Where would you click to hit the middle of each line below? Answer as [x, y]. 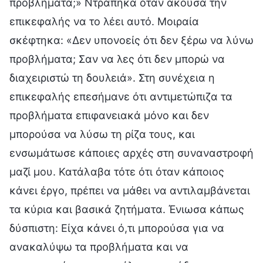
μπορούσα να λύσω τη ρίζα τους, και [102, 134]
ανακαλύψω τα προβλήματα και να [99, 247]
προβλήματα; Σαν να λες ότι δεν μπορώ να [117, 59]
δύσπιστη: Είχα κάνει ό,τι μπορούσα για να [117, 228]
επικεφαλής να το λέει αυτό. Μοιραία [104, 21]
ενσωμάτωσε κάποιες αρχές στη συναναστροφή [131, 153]
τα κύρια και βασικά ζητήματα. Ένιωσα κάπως [127, 209]
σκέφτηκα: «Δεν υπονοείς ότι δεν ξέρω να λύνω [131, 40]
